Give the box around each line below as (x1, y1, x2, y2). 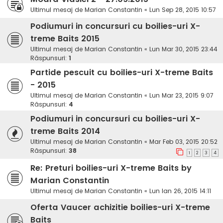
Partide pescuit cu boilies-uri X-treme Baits (30, 67, 213, 79)
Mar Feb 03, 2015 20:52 (149, 137, 218, 146)
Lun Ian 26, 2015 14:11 (149, 187, 211, 196)
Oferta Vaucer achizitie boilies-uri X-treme (30, 202, 210, 214)
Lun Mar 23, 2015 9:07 (149, 91, 214, 100)
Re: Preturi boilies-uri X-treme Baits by (30, 162, 192, 174)
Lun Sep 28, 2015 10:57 (149, 5, 216, 14)
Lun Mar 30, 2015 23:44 (149, 45, 218, 54)
